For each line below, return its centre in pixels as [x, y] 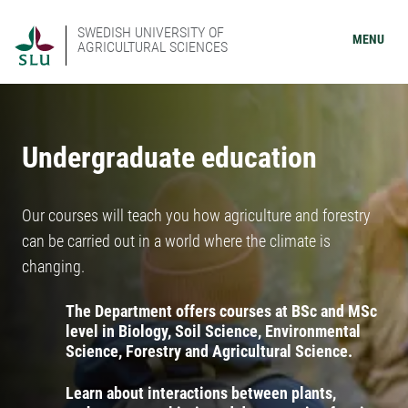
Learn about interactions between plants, [201, 393]
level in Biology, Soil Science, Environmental [213, 331]
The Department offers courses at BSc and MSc [221, 311]
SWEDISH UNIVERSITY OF [151, 32]
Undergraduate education [169, 158]
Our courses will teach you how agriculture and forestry [196, 215]
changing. [53, 266]
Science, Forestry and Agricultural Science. [209, 351]
